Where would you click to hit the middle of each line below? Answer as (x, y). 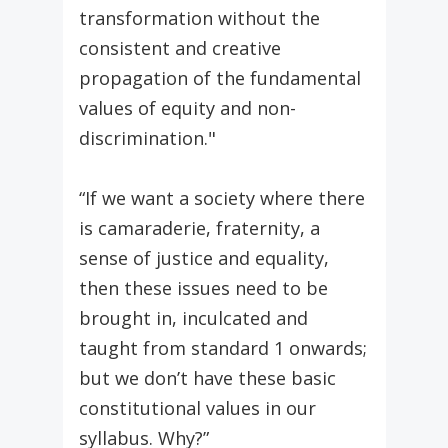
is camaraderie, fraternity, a (199, 228)
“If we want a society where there (221, 198)
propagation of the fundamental (219, 78)
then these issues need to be (203, 288)
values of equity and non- (187, 108)
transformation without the (199, 18)
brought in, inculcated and (193, 318)
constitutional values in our (197, 408)
